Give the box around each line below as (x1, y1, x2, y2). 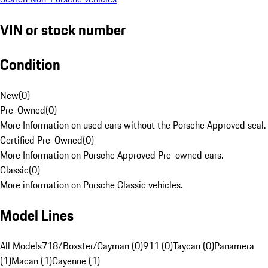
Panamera (214, 239, 254, 254)
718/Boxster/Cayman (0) (42, 239, 143, 254)
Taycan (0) (173, 239, 214, 254)
